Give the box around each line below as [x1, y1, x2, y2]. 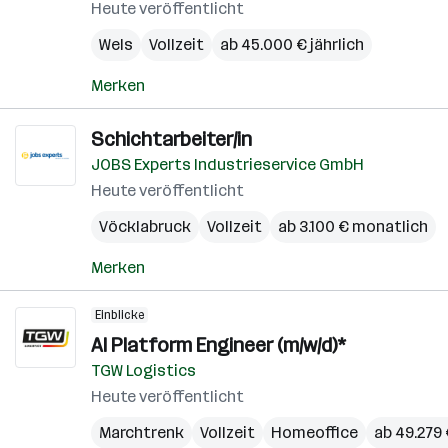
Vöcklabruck [99, 217, 191, 236]
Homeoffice [271, 423, 358, 442]
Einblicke [95, 308, 144, 322]
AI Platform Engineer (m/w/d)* [91, 333, 346, 357]
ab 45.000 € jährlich [220, 35, 364, 54]
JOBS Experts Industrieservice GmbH [91, 155, 364, 174]
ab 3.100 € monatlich [278, 217, 428, 236]
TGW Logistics [91, 361, 196, 380]
